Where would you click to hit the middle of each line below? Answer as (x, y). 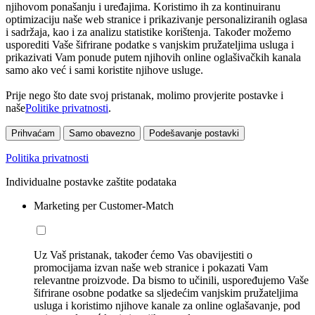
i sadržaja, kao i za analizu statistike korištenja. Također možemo (148, 32)
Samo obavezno (102, 133)
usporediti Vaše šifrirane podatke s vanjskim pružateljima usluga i (150, 44)
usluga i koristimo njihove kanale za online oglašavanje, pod (167, 305)
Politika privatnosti (47, 157)
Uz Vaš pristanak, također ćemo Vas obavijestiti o (143, 255)
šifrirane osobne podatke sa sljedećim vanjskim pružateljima (166, 292)
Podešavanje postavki (194, 133)
